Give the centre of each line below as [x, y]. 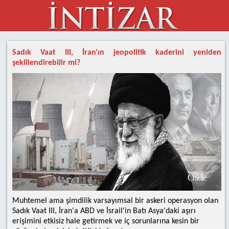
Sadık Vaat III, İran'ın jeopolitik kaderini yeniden [117, 53]
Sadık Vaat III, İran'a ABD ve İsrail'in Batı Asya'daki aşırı [104, 211]
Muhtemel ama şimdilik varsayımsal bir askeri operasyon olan [116, 201]
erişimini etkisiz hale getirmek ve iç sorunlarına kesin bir [106, 222]
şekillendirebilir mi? [47, 63]
